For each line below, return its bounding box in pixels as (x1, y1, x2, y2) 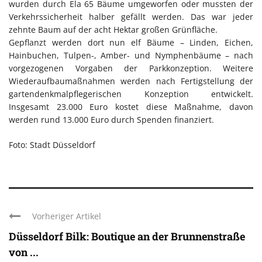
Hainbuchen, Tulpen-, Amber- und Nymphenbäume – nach (9, 50, 253, 61)
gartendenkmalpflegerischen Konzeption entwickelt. (9, 88, 253, 100)
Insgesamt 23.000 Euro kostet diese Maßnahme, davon (9, 101, 253, 113)
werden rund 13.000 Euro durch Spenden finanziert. (9, 114, 214, 126)
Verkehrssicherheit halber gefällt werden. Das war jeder (9, 11, 253, 23)
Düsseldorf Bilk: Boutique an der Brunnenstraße (9, 229, 245, 244)
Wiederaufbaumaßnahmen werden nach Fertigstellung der (9, 75, 253, 87)
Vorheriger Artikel (32, 211, 101, 222)
